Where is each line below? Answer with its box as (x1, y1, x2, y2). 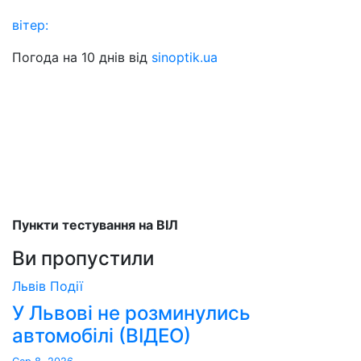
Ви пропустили (12, 246, 154, 270)
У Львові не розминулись (12, 301, 251, 325)
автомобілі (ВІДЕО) (12, 323, 191, 347)
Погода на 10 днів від (12, 48, 151, 65)
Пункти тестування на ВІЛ (12, 216, 178, 233)
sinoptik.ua (151, 48, 218, 65)
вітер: (12, 16, 48, 33)
